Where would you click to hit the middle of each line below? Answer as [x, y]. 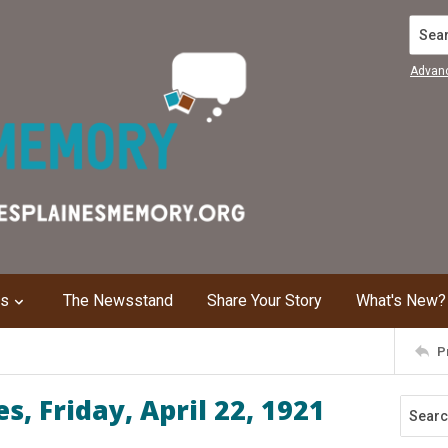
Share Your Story [264, 300]
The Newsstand [118, 300]
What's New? [401, 300]
